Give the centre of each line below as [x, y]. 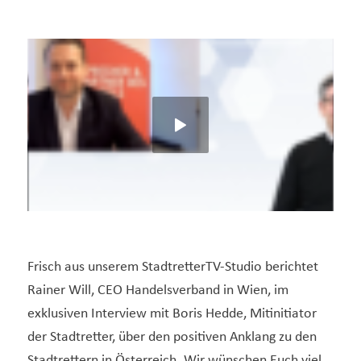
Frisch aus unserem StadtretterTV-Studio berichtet [172, 268]
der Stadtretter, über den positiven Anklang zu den [172, 338]
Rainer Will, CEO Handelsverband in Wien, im [158, 291]
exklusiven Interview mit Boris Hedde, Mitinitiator [172, 314]
